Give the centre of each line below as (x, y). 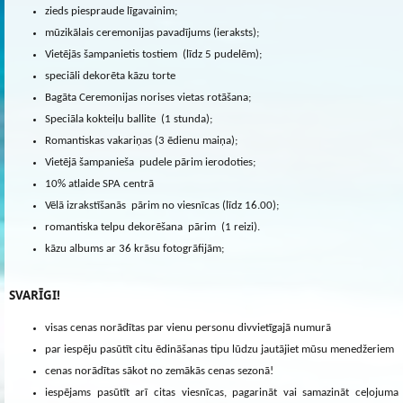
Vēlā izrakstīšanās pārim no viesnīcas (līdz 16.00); (162, 206)
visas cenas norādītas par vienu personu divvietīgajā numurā (188, 328)
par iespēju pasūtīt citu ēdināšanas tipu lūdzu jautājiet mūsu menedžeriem (219, 350)
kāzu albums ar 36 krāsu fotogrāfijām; (134, 249)
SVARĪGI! (35, 296)
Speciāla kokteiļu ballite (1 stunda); (129, 120)
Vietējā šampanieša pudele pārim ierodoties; (150, 163)
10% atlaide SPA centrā (99, 184)
